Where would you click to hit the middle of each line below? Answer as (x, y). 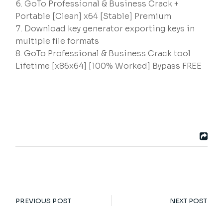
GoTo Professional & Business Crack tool (108, 54)
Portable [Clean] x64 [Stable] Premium (94, 16)
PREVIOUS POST (43, 201)
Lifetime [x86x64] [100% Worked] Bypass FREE (109, 66)
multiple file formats (57, 41)
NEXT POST (188, 201)
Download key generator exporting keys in (110, 29)
